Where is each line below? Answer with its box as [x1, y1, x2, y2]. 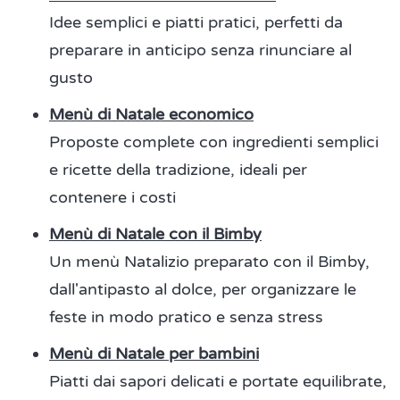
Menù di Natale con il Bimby [49, 224, 262, 245]
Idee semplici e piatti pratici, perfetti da [49, 12, 343, 33]
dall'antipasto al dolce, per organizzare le [49, 279, 356, 300]
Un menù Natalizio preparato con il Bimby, [49, 252, 370, 272]
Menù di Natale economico [49, 104, 254, 125]
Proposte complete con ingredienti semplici [49, 132, 379, 153]
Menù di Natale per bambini [49, 344, 259, 364]
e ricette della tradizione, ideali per [49, 160, 307, 180]
